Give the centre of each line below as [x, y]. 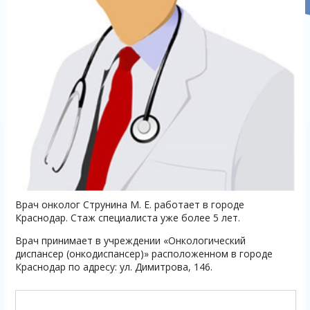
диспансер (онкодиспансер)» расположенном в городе [144, 253]
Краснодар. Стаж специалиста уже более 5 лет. [127, 217]
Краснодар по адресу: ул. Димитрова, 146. [113, 266]
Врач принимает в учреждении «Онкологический [130, 240]
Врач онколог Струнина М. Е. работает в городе [129, 204]
